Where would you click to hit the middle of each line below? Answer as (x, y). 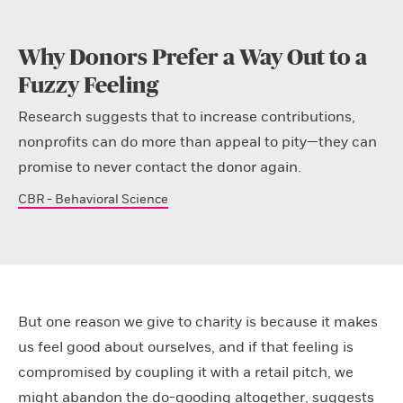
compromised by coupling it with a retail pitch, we (186, 372)
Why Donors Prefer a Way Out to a (193, 58)
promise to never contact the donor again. (160, 167)
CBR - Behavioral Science (93, 199)
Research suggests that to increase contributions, (187, 117)
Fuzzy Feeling (88, 86)
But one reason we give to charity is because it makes (198, 322)
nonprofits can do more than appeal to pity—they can (197, 142)
